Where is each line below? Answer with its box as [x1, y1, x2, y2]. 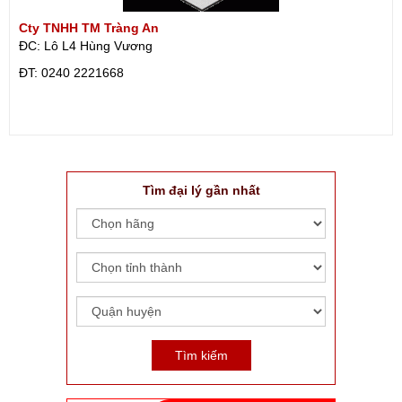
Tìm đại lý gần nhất [142, 183, 260, 197]
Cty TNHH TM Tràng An [19, 21, 159, 35]
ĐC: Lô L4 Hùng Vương [19, 39, 153, 53]
